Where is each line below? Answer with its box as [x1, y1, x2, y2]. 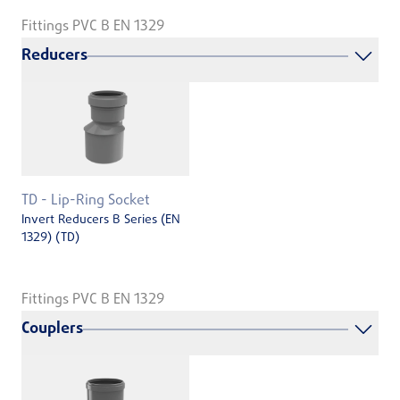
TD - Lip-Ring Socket [21, 190, 150, 212]
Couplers [21, 316, 83, 341]
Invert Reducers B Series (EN [21, 211, 180, 230]
